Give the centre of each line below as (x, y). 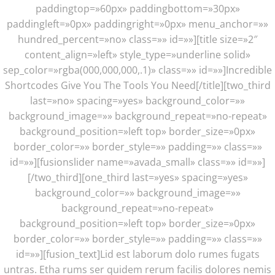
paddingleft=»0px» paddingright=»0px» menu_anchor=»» (137, 24)
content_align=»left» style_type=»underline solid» (137, 54)
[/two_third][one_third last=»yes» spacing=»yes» (137, 177)
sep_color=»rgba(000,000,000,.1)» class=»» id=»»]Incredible (137, 70)
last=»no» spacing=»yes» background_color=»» (137, 100)
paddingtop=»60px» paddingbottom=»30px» (137, 8)
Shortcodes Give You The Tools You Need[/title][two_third (137, 85)
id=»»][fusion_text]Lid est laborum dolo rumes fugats (137, 254)
